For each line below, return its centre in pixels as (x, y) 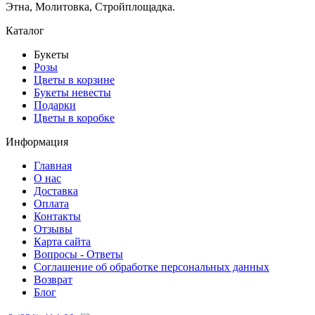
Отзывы (53, 229)
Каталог (25, 30)
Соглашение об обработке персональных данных (152, 266)
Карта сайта (62, 241)
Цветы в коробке (74, 117)
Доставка (56, 191)
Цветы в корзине (74, 79)
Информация (37, 141)
